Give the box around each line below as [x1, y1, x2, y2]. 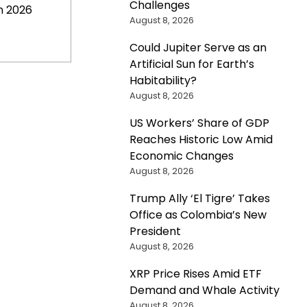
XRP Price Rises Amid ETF [129, 265, 262, 282]
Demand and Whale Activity [129, 282, 280, 298]
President [129, 223, 181, 239]
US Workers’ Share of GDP [129, 114, 269, 131]
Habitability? [129, 72, 197, 88]
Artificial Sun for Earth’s [129, 56, 254, 72]
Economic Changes [129, 147, 234, 164]
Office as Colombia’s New [129, 206, 267, 223]
